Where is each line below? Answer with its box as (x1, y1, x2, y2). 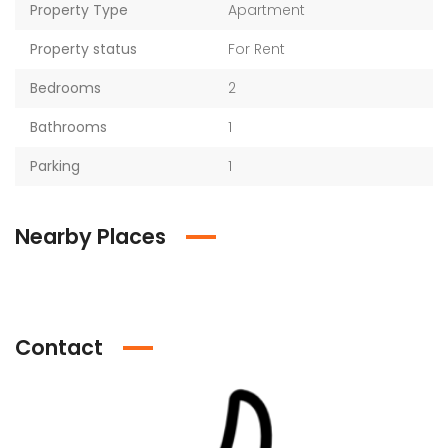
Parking (30, 156, 80, 176)
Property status (30, 39, 137, 59)
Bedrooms (30, 78, 101, 98)
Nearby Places (15, 222, 166, 251)
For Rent (228, 39, 285, 59)
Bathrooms (30, 117, 107, 137)
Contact (15, 333, 103, 362)
